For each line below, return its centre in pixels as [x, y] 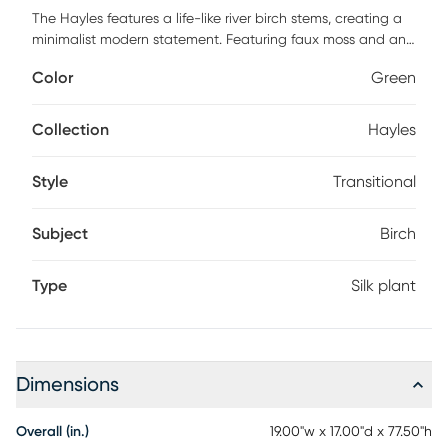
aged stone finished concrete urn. [139, 61]
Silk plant [383, 286]
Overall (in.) [52, 432]
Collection [70, 130]
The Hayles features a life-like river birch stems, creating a [217, 19]
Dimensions [67, 385]
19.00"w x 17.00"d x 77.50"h [351, 432]
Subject [60, 234]
